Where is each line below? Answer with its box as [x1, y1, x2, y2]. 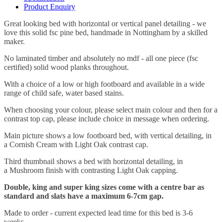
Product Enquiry [24, 2, 75, 11]
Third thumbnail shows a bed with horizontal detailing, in [4, 157, 183, 166]
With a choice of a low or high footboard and [4, 80, 144, 88]
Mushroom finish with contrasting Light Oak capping [9, 166, 176, 174]
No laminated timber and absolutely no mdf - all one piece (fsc [4, 54, 198, 62]
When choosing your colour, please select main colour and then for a [4, 106, 218, 114]
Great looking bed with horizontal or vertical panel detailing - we [4, 19, 206, 28]
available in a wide [146, 80, 205, 88]
